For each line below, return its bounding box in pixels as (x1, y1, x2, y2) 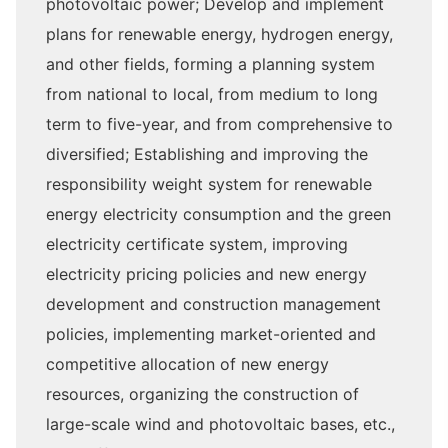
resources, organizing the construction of (46, 384, 359, 405)
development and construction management (46, 294, 381, 315)
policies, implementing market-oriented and (46, 324, 376, 345)
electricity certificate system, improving (46, 234, 348, 255)
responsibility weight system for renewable (46, 174, 372, 195)
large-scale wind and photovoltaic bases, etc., (46, 414, 395, 435)
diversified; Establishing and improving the (46, 144, 368, 165)
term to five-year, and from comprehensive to (46, 114, 393, 135)
